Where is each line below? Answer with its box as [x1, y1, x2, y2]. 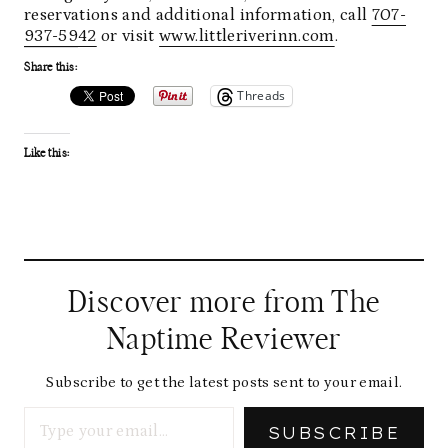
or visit [96, 25, 160, 46]
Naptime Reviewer [106, 324, 342, 355]
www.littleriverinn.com [159, 25, 335, 46]
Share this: [24, 60, 78, 73]
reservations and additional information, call [24, 4, 372, 25]
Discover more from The [67, 287, 381, 318]
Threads [237, 87, 286, 104]
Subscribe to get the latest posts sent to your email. [45, 373, 403, 391]
